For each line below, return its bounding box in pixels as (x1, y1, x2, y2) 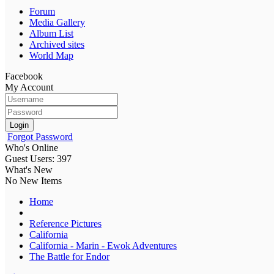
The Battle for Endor (29, 251, 109, 262)
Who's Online (5, 142, 58, 153)
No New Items (5, 175, 62, 186)
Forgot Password (7, 131, 73, 142)
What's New (5, 164, 53, 175)
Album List (29, 28, 73, 39)
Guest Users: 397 (5, 153, 72, 164)
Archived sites (29, 39, 84, 50)
